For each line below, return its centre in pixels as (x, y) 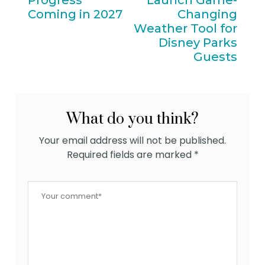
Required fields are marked (130, 155)
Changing (207, 14)
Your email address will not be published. (132, 141)
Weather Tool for (185, 29)
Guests (215, 57)
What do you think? (132, 119)
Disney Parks (198, 43)
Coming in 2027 (75, 14)
